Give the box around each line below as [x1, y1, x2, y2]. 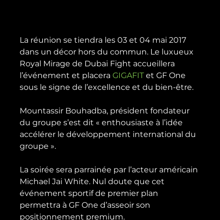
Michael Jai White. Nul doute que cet [20, 177, 167, 187]
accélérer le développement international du [20, 130, 198, 139]
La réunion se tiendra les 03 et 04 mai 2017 [20, 35, 189, 45]
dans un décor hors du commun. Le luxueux [20, 47, 196, 57]
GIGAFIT [112, 71, 144, 81]
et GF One [144, 71, 188, 81]
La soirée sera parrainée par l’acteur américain [20, 165, 200, 175]
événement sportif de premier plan [20, 189, 161, 198]
